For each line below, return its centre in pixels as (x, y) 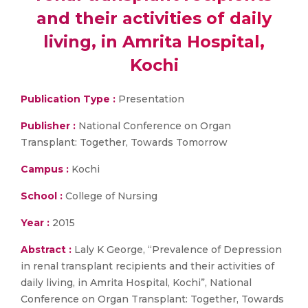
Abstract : (47, 250)
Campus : (45, 169)
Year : (35, 223)
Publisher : (49, 126)
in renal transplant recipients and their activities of (147, 266)
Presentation (150, 99)
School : (42, 196)
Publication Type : (68, 99)
